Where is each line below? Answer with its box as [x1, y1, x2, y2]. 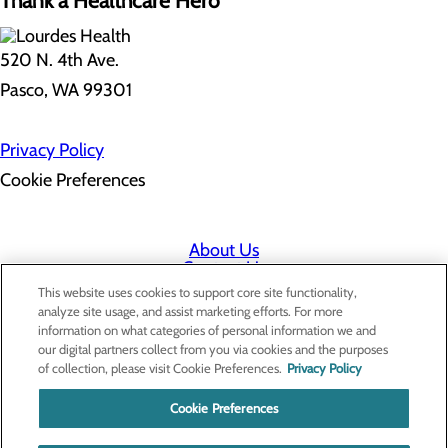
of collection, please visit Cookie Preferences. [38, 360, 283, 376]
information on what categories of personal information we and [38, 322, 377, 338]
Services [192, 292, 256, 315]
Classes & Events [162, 328, 286, 351]
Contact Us [182, 256, 266, 279]
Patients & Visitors [156, 310, 292, 333]
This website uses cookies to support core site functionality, [38, 284, 358, 300]
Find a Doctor [172, 274, 276, 297]
